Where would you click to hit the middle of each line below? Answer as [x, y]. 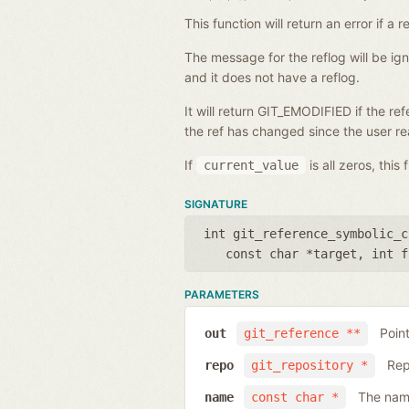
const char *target [291, 253]
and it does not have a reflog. [272, 77]
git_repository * [309, 366]
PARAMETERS [222, 294]
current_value [251, 165]
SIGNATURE [216, 204]
